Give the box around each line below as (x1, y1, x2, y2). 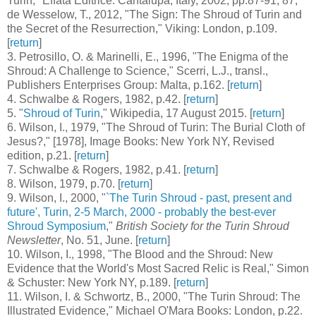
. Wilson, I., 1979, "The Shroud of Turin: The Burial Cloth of (13, 121, 305, 133)
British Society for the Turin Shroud (116, 219, 289, 232)
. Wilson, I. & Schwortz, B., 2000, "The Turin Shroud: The (19, 290, 300, 303)
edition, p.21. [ (7, 149, 77, 162)
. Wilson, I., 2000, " (13, 191, 106, 204)
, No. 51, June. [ (61, 233, 138, 246)
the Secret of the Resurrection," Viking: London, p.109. (7, 22, 277, 35)
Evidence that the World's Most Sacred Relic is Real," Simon (7, 262, 309, 274)
